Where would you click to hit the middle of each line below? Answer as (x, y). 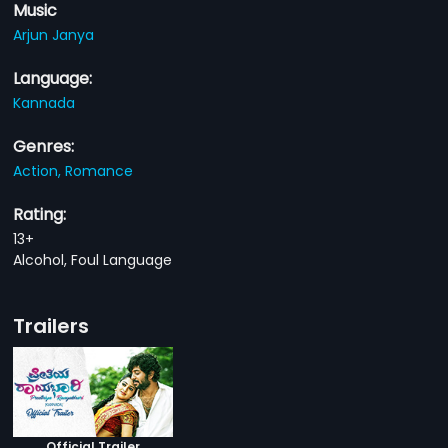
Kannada (44, 102)
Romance (99, 170)
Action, (39, 170)
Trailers (51, 325)
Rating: (40, 214)
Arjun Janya (54, 34)
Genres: (44, 146)
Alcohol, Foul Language (93, 259)
